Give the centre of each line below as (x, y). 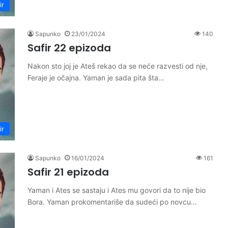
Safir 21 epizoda (68, 172)
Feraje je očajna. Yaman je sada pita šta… (96, 78)
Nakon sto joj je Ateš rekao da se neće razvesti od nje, (118, 66)
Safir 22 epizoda (69, 48)
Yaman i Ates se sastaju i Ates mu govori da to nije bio (117, 190)
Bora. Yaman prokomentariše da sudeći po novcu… (112, 202)
